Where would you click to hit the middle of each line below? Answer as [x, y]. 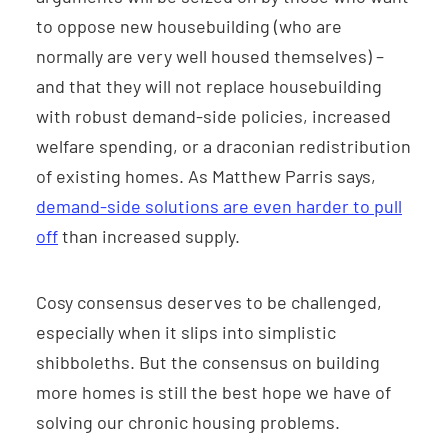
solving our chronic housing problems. [188, 422]
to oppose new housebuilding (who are [189, 26]
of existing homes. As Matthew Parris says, [206, 176]
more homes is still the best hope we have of [213, 392]
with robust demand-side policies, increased [213, 116]
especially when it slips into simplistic [186, 332]
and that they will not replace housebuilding [209, 86]
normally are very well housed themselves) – [210, 56]
